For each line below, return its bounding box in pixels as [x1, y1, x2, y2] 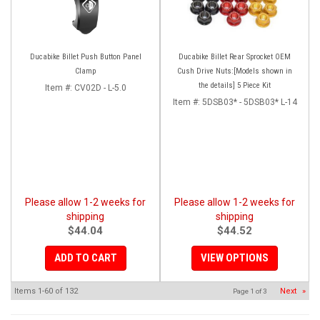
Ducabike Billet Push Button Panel [29, 51, 141, 61]
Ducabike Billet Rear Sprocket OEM [179, 51, 291, 61]
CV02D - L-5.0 [74, 82, 126, 93]
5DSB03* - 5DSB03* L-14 [201, 96, 297, 107]
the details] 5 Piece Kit [199, 80, 271, 90]
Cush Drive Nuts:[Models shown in [177, 66, 292, 76]
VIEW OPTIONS [201, 251, 269, 264]
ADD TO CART [54, 251, 117, 264]
